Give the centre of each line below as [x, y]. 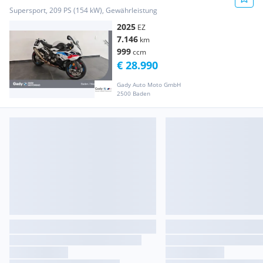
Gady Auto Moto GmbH [149, 84]
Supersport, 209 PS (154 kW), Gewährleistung [83, 11]
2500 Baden [134, 93]
